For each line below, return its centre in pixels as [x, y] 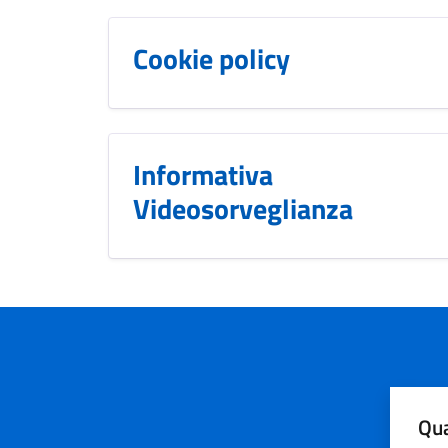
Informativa [203, 174]
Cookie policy [211, 58]
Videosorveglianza [243, 208]
